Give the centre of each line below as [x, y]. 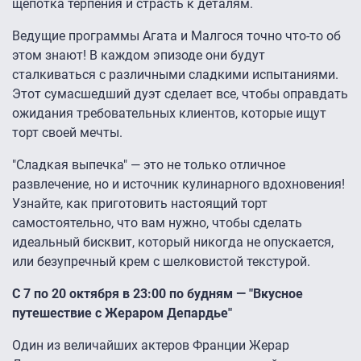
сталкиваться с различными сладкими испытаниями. [175, 75]
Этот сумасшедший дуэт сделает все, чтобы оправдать [180, 94]
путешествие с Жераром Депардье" [122, 313]
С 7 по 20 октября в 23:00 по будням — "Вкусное [158, 294]
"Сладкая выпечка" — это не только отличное [149, 165]
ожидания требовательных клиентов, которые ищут [169, 114]
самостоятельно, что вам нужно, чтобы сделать [157, 223]
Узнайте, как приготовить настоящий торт [140, 204]
